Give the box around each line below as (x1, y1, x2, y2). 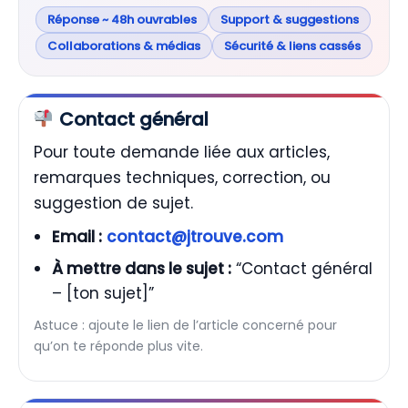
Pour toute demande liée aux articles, (34, 140, 330, 163)
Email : (52, 225, 102, 248)
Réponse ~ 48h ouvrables (47, 10, 197, 28)
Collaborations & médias (47, 36, 200, 55)
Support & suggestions (220, 10, 359, 28)
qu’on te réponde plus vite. (34, 336, 203, 355)
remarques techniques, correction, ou (34, 166, 331, 189)
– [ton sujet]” (52, 281, 154, 304)
